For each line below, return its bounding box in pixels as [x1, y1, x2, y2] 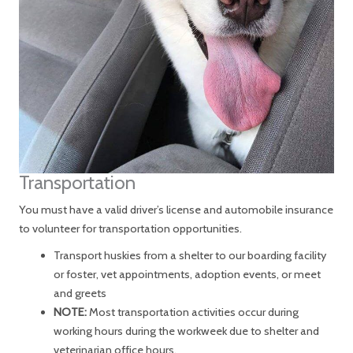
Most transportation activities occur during [88, 304, 299, 319]
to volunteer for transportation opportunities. [19, 221, 242, 236]
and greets [53, 285, 106, 300]
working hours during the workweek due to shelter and [53, 323, 319, 338]
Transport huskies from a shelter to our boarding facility [53, 247, 326, 262]
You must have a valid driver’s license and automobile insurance [19, 202, 333, 217]
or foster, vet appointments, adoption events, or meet [53, 266, 321, 281]
